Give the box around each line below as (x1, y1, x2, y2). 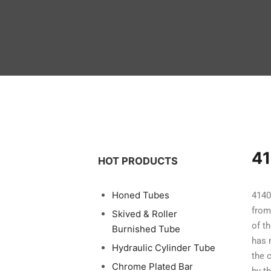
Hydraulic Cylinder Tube (111, 242, 215, 254)
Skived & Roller (111, 208, 177, 220)
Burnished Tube (111, 223, 180, 235)
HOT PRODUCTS (98, 154, 178, 167)
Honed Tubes (111, 189, 169, 201)
